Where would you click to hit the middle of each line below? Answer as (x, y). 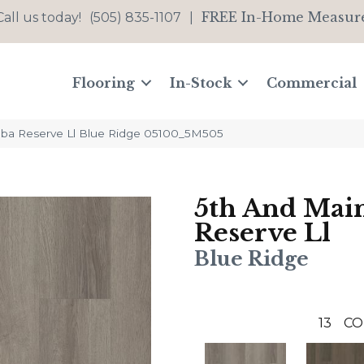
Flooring (104, 83)
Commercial (312, 83)
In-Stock (201, 83)
